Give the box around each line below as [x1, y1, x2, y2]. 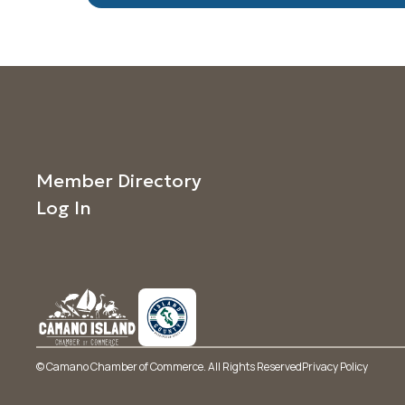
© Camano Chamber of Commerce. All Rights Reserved [36, 358, 302, 374]
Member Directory [36, 169, 202, 193]
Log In [36, 196, 91, 220]
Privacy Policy [302, 358, 368, 374]
